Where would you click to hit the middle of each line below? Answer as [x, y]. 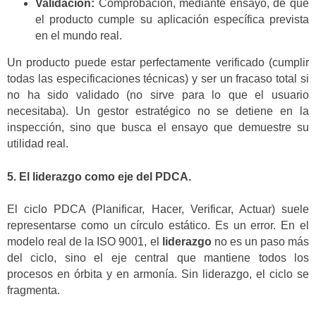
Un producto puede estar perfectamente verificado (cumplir [158, 63]
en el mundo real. [79, 35]
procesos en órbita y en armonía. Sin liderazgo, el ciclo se [158, 274]
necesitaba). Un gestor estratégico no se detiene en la [158, 111]
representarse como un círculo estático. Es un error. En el [158, 226]
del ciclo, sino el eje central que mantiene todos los [158, 258]
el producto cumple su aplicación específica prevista [172, 19]
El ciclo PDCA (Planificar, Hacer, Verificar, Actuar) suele [158, 209]
